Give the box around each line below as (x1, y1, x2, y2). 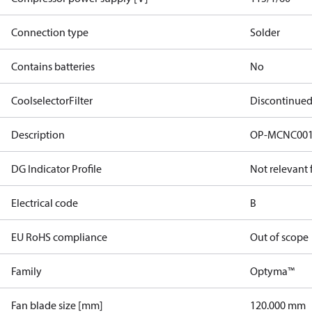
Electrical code (11, 196, 78, 210)
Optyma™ (250, 264, 295, 278)
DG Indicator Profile (11, 162, 102, 175)
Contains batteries (11, 59, 95, 73)
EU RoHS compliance (11, 230, 107, 244)
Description (11, 127, 65, 141)
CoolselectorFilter (11, 93, 93, 107)
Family (11, 264, 42, 278)
